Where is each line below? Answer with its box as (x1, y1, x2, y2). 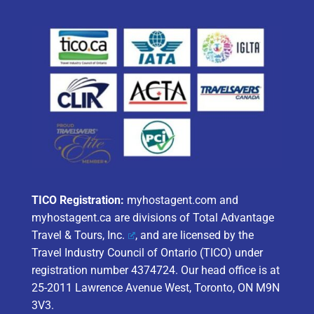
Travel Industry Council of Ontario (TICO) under (31, 245, 263, 259)
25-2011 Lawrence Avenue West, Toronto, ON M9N (31, 280, 280, 294)
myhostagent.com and (123, 193, 238, 207)
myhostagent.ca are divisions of (31, 210, 193, 224)
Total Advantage (192, 210, 274, 224)
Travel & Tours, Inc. (31, 228, 125, 242)
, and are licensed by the (135, 228, 254, 242)
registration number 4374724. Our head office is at (31, 263, 280, 277)
